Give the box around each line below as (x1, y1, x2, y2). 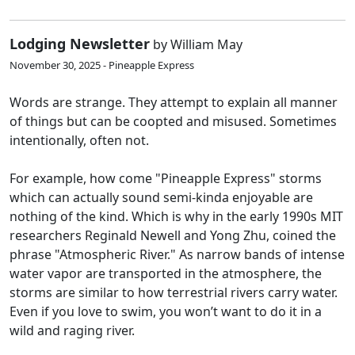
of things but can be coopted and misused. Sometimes (10, 113, 337, 131)
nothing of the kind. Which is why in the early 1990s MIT (10, 208, 343, 226)
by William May (150, 36, 242, 54)
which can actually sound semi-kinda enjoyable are (10, 189, 313, 207)
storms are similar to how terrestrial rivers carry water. (10, 284, 338, 302)
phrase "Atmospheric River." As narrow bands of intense (10, 246, 345, 264)
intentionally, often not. (10, 132, 149, 150)
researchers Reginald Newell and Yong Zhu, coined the (10, 227, 336, 245)
